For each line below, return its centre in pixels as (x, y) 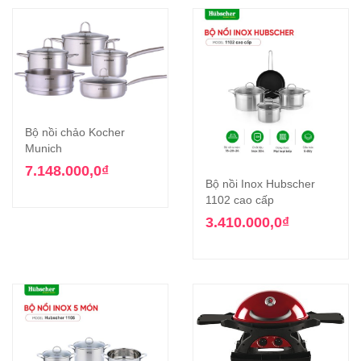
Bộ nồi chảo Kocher (75, 133)
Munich (44, 149)
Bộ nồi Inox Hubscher (260, 184)
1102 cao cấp (240, 200)
